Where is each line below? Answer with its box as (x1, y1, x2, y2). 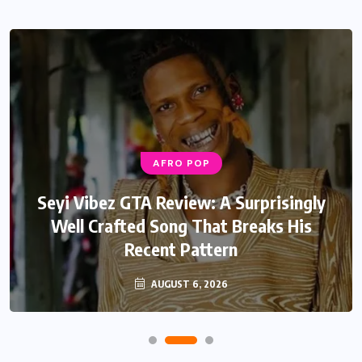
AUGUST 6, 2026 (148, 277, 228, 290)
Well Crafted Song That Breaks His (50, 213, 312, 237)
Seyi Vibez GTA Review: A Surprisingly (36, 190, 326, 213)
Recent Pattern (124, 237, 238, 260)
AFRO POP (152, 156, 210, 170)
